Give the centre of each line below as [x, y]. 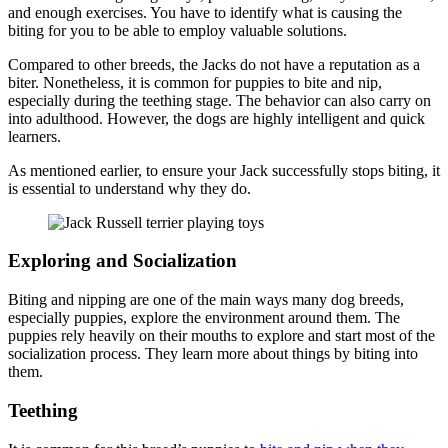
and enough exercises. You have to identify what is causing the [205, 12]
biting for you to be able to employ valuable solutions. [177, 30]
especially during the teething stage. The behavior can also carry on [219, 100]
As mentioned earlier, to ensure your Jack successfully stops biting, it [224, 170]
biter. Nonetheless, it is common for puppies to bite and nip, [195, 82]
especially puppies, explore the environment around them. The [204, 318]
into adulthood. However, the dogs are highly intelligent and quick [216, 118]
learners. [34, 136]
